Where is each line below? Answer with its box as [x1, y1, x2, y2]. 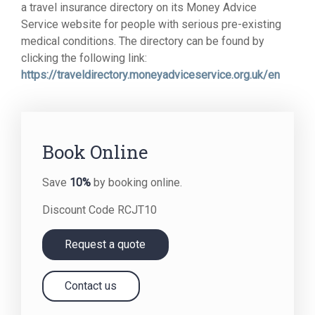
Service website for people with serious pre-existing [21, 18, 281, 31]
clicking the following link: [21, 51, 147, 65]
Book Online [42, 140, 148, 164]
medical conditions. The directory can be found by [21, 34, 264, 48]
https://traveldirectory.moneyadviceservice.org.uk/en [21, 68, 280, 82]
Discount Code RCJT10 [42, 203, 157, 217]
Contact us [65, 279, 120, 292]
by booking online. [91, 176, 182, 189]
